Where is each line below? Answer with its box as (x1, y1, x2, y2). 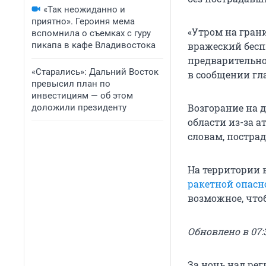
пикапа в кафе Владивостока (31, 40, 156, 50)
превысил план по (31, 78, 110, 89)
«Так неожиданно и (43, 4, 125, 15)
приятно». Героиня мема (31, 16, 135, 27)
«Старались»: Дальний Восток (31, 66, 159, 77)
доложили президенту (31, 102, 126, 113)
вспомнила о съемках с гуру (31, 28, 151, 39)
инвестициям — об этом (31, 90, 133, 101)
